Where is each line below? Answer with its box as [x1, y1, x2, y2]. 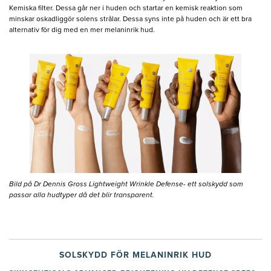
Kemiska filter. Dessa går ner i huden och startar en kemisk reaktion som [9, 4, 243, 12]
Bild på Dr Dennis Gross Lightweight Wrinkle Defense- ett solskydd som [9, 180, 243, 188]
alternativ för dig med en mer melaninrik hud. [9, 26, 155, 34]
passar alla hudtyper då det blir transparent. [9, 191, 154, 199]
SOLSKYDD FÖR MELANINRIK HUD [59, 250, 212, 260]
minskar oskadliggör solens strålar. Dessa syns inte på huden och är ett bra [9, 15, 252, 23]
